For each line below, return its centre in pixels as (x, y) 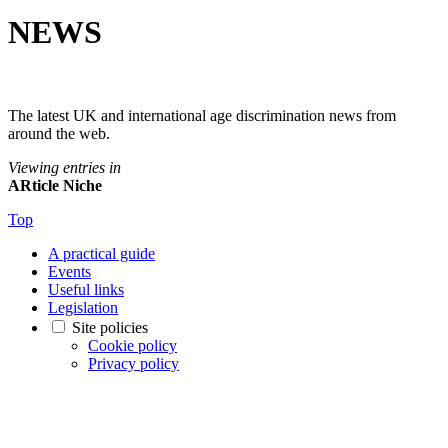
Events (69, 271)
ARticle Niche (55, 185)
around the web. (59, 133)
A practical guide (101, 253)
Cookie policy (132, 345)
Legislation (83, 307)
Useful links (86, 289)
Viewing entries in (64, 167)
